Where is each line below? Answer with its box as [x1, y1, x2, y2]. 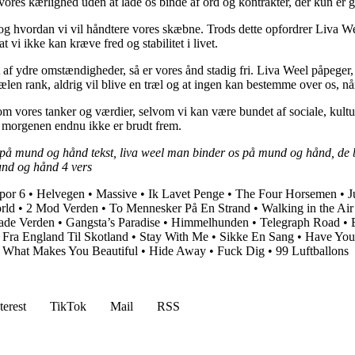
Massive [96, 186, 137, 200]
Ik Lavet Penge [148, 186, 224, 200]
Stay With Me [139, 229, 208, 243]
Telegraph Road [260, 215, 340, 229]
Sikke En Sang [219, 229, 294, 243]
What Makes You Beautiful [2, 243, 138, 258]
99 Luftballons [276, 243, 349, 258]
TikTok [50, 299, 86, 313]
